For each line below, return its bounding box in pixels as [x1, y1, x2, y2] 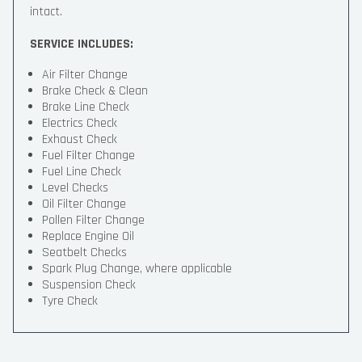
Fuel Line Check [42, 163, 121, 180]
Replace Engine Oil [42, 228, 134, 245]
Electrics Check [42, 115, 117, 132]
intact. [30, 3, 62, 20]
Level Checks [42, 179, 108, 196]
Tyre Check [42, 293, 98, 309]
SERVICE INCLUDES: [30, 36, 133, 53]
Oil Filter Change [42, 196, 126, 213]
